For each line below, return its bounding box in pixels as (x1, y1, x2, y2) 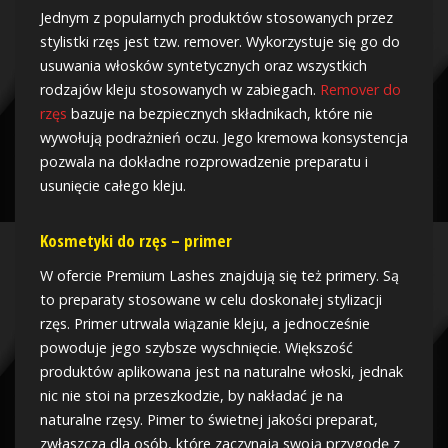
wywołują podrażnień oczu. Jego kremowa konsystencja (40, 128, 408, 147)
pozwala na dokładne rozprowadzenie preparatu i (40, 152, 368, 171)
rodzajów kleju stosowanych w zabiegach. (40, 80, 320, 99)
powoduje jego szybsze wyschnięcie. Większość (40, 338, 353, 357)
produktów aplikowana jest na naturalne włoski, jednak (40, 362, 403, 381)
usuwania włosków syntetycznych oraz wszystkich (40, 56, 367, 75)
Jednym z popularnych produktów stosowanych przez (40, 8, 393, 27)
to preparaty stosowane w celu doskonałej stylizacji (40, 290, 382, 309)
